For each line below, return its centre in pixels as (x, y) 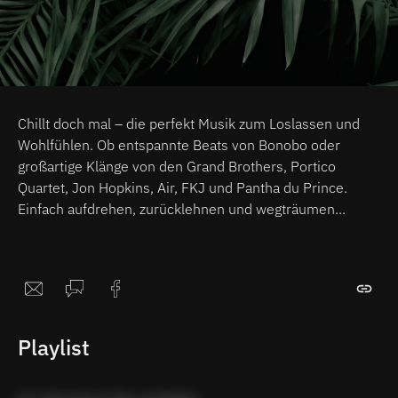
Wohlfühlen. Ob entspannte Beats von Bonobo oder (179, 144)
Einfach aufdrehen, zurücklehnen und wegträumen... (182, 208)
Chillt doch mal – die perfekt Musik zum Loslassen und (189, 123)
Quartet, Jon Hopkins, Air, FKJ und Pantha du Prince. (183, 187)
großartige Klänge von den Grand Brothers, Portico (177, 166)
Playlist (54, 347)
